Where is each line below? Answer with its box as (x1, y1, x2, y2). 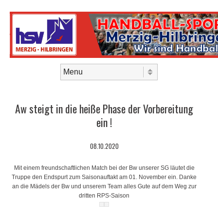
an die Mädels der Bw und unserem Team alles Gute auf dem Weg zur (12, 183, 197, 190)
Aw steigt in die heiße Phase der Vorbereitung (15, 101, 193, 117)
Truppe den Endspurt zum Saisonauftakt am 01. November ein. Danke (12, 174, 197, 181)
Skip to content (10, 80, 49, 87)
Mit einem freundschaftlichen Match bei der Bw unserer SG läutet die (14, 164, 195, 172)
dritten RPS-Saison (79, 192, 129, 200)
